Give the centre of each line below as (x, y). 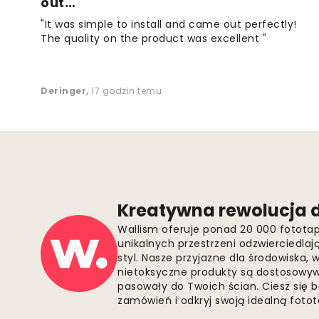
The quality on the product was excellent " (153, 39)
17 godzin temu (126, 91)
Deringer (63, 91)
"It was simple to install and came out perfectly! (169, 25)
